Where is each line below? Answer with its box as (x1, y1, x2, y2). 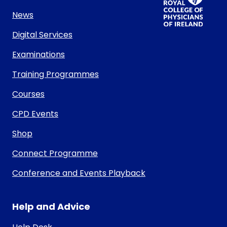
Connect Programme (12, 147, 98, 160)
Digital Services (12, 29, 72, 41)
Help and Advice (12, 200, 90, 213)
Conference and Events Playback (12, 167, 145, 179)
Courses (12, 88, 45, 100)
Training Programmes (12, 68, 99, 81)
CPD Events (12, 108, 58, 120)
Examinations (12, 49, 65, 61)
